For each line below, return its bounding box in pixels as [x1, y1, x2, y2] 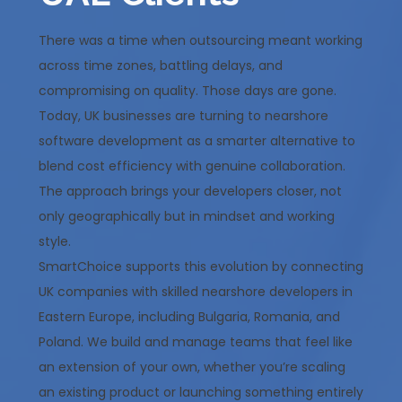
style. [38, 232, 71, 251]
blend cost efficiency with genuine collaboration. [38, 157, 345, 176]
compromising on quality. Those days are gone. [38, 82, 336, 100]
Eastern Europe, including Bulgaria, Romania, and [38, 308, 340, 327]
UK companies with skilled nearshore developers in [38, 283, 353, 301]
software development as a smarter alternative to [38, 132, 355, 151]
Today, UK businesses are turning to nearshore [38, 107, 328, 126]
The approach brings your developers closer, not [38, 182, 342, 201]
